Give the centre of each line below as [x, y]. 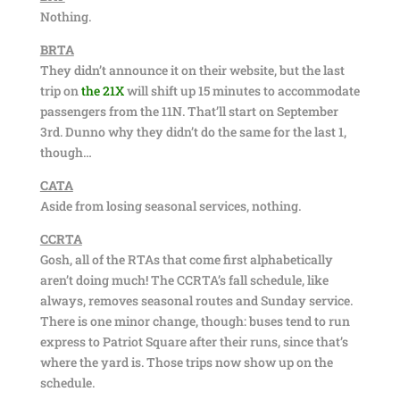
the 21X [102, 91]
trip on [60, 91]
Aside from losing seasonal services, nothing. [170, 206]
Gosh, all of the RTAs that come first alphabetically [186, 259]
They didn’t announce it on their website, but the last [192, 70]
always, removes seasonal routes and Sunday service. [196, 300]
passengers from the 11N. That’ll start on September [189, 111]
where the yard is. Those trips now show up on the [186, 362]
